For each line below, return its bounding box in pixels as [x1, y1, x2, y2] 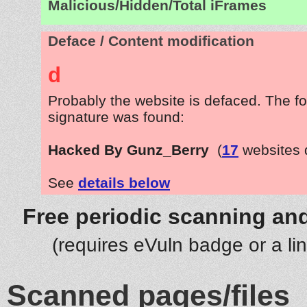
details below [78, 174, 170, 191]
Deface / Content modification [48, 32, 254, 49]
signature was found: [48, 108, 184, 125]
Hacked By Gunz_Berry [48, 141, 209, 158]
